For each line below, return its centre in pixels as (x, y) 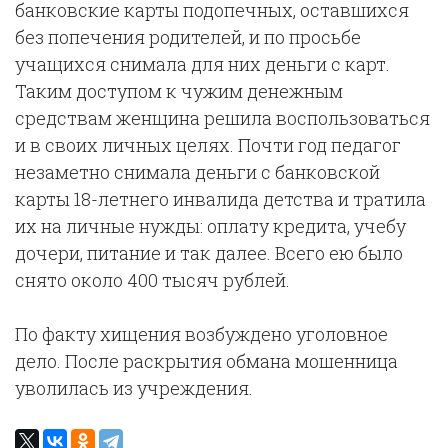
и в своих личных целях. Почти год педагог (208, 145)
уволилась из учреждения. (134, 388)
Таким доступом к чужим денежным (179, 91)
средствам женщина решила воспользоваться (222, 118)
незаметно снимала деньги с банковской (197, 172)
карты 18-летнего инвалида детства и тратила (220, 199)
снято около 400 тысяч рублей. (152, 280)
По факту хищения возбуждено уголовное (201, 334)
